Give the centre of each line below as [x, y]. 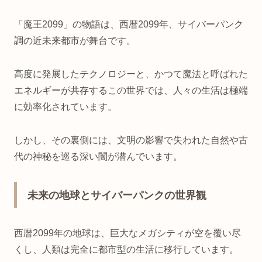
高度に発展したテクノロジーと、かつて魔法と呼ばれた [131, 74]
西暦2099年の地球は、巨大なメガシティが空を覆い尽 [127, 233]
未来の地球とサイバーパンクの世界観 [117, 196]
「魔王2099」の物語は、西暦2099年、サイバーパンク [129, 25]
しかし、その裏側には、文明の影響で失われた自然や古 [131, 140]
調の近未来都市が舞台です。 [75, 41]
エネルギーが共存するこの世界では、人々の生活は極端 [131, 91]
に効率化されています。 [65, 107]
